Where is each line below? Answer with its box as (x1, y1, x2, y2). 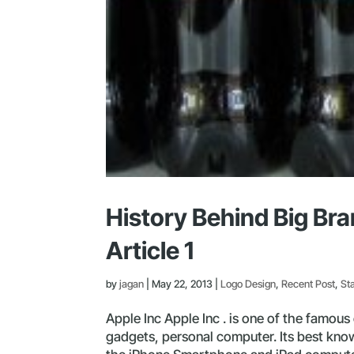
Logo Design (220, 277, 277, 290)
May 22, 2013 (152, 277, 213, 290)
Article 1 (106, 235, 194, 265)
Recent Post (281, 277, 336, 290)
